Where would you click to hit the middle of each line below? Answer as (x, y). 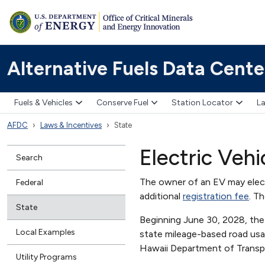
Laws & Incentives (71, 125)
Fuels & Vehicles (43, 103)
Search (29, 157)
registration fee (216, 196)
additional (161, 196)
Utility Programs (46, 257)
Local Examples (46, 232)
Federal (30, 182)
